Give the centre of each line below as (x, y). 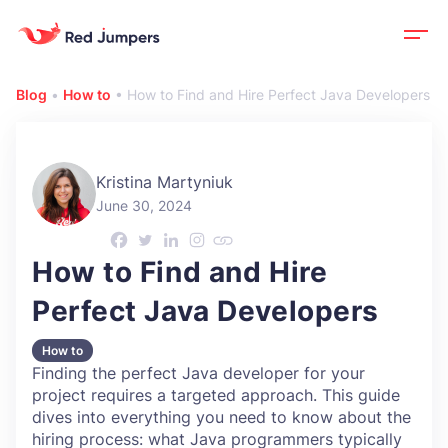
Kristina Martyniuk (164, 181)
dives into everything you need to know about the (221, 417)
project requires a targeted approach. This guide (216, 395)
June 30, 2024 (144, 205)
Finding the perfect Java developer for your (198, 373)
